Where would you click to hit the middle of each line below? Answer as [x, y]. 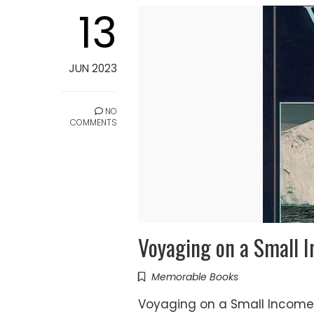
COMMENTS [94, 123]
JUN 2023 [93, 69]
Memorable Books [195, 277]
